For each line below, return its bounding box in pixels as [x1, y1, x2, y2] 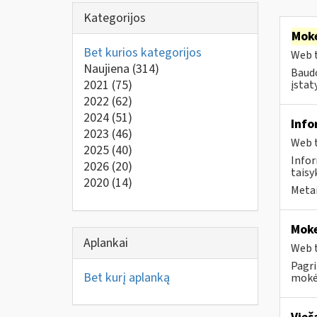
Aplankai [83, 234, 128, 252]
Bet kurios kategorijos [83, 44, 202, 62]
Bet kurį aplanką [83, 268, 170, 287]
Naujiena [83, 60, 132, 78]
